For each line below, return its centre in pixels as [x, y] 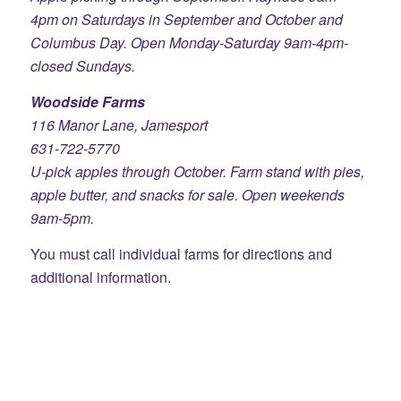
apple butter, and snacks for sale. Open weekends [187, 194]
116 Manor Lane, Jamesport [119, 124]
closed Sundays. [82, 66]
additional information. [100, 277]
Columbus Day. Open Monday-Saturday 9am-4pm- [189, 43]
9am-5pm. [62, 218]
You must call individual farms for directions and [181, 253]
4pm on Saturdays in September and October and [186, 20]
